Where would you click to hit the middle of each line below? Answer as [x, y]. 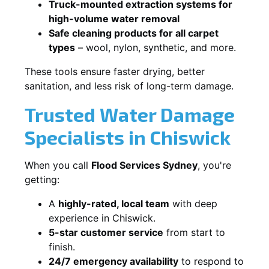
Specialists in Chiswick [128, 137]
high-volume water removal [114, 18]
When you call [58, 165]
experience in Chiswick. [102, 218]
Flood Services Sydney [144, 165]
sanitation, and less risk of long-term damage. [129, 86]
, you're [214, 165]
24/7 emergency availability [113, 261]
